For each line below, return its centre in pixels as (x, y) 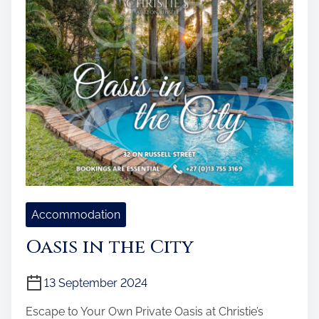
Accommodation (76, 215)
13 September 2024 (96, 283)
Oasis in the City (110, 247)
